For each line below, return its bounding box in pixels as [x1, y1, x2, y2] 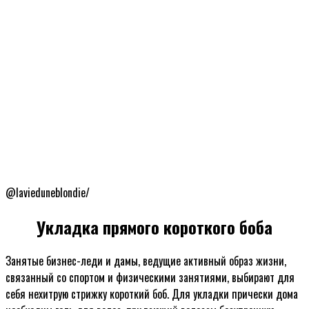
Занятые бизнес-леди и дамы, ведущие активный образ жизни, [6, 252, 286, 270]
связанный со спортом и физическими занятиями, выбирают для [6, 269, 295, 286]
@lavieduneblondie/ [6, 183, 90, 201]
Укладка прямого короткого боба [37, 214, 272, 239]
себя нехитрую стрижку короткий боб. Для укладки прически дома [6, 286, 298, 303]
